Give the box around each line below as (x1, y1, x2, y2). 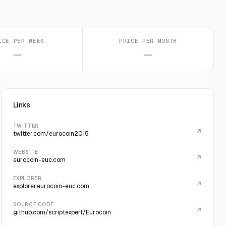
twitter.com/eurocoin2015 (13, 130, 89, 138)
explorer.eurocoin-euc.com (13, 182, 89, 190)
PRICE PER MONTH (119, 37, 178, 44)
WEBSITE (13, 149, 38, 155)
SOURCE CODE (13, 201, 54, 208)
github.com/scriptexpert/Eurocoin (13, 208, 111, 216)
